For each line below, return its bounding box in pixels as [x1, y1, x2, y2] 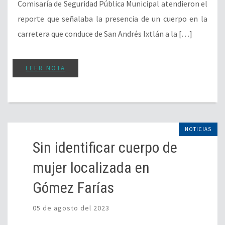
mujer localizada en [33, 159, 150, 177]
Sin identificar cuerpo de [33, 139, 177, 157]
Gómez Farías [33, 179, 114, 197]
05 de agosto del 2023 [33, 203, 109, 213]
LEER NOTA [26, 64, 65, 73]
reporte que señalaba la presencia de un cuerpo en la [18, 14, 207, 24]
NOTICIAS [185, 126, 211, 133]
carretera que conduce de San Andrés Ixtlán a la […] [18, 29, 192, 39]
